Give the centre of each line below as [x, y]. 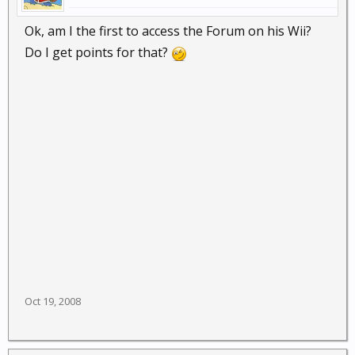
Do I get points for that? [98, 52]
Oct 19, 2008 [53, 301]
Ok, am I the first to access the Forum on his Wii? [168, 31]
